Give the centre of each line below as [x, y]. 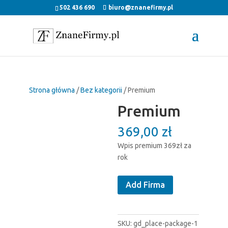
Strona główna [52, 90]
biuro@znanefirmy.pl [140, 7]
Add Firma [145, 184]
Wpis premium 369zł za [154, 146]
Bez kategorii [101, 90]
